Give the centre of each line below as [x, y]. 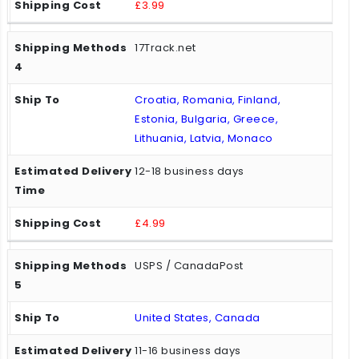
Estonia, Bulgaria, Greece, [206, 119]
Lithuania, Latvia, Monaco [204, 139]
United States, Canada [198, 318]
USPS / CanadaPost [189, 266]
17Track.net [165, 48]
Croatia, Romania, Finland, [208, 100]
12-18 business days [190, 171]
